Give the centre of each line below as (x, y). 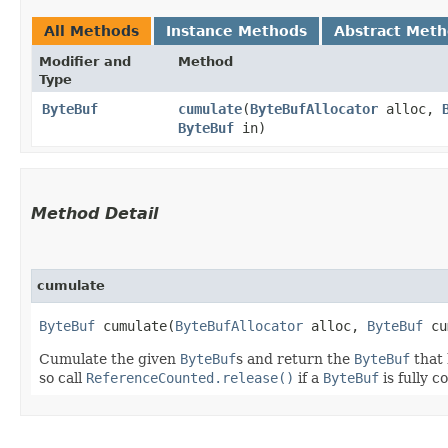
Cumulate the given (109, 358)
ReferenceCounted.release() (190, 377)
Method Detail (94, 213)
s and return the (295, 358)
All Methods (91, 30)
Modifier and (85, 61)
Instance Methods (236, 30)
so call (62, 377)
